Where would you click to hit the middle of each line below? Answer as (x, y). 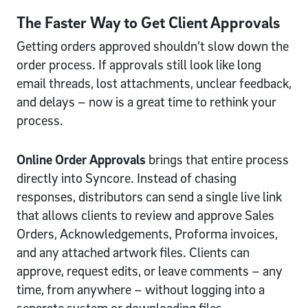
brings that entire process (217, 160)
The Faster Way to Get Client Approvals (150, 22)
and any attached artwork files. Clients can (133, 253)
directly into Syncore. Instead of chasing (126, 178)
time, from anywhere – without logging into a (141, 290)
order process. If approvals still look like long (139, 65)
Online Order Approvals (81, 160)
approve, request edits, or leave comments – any (150, 271)
